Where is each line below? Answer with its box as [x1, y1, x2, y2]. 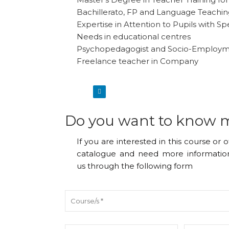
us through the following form [77, 161, 193, 171]
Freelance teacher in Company [77, 56, 199, 66]
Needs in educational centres [77, 32, 191, 42]
